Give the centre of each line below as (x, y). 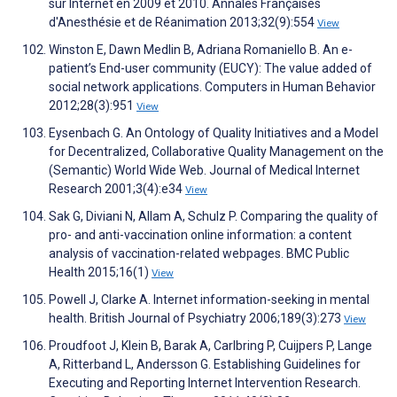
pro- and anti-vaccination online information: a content (200, 235)
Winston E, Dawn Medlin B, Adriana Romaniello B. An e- (201, 50)
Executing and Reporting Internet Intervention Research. (205, 383)
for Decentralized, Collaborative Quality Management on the (216, 152)
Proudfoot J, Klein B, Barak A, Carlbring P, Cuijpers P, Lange (210, 346)
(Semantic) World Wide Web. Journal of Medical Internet (204, 171)
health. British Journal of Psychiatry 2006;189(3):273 (196, 319)
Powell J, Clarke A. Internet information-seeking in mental (209, 300)
